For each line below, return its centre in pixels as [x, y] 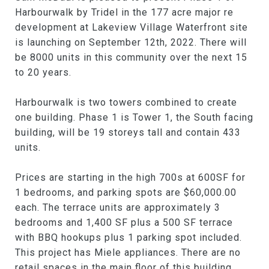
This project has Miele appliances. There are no [128, 253]
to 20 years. [43, 73]
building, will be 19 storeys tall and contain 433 [128, 133]
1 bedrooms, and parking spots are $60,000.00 [126, 193]
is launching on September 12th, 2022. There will [131, 43]
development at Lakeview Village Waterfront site [131, 28]
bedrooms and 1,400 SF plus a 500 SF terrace [124, 223]
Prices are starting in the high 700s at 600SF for [130, 178]
